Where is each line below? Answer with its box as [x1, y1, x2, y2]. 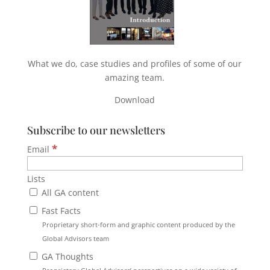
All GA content [39, 186, 99, 198]
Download [115, 93, 155, 105]
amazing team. [105, 71, 165, 83]
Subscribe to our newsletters [27, 122, 165, 137]
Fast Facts [39, 204, 81, 216]
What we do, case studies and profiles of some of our [28, 57, 242, 69]
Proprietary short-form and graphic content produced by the [42, 219, 235, 229]
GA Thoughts [39, 250, 93, 262]
